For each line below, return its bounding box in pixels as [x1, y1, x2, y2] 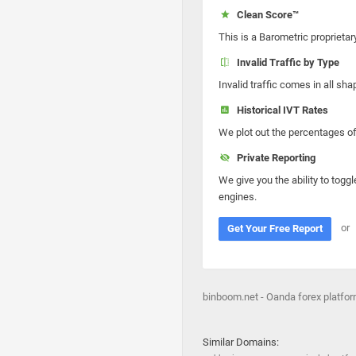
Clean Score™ [231, 9, 299, 21]
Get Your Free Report [227, 222, 323, 234]
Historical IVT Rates [231, 104, 328, 116]
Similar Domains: [203, 336, 279, 348]
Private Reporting [231, 152, 315, 164]
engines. [219, 191, 257, 203]
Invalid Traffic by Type [231, 56, 339, 68]
